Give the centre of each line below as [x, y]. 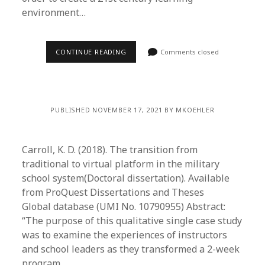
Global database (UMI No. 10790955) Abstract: [124, 206]
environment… [54, 12]
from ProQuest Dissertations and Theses [113, 192]
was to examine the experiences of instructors [125, 235]
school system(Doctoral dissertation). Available [126, 178]
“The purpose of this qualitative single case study [132, 221]
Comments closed [189, 52]
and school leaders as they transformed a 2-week [131, 249]
